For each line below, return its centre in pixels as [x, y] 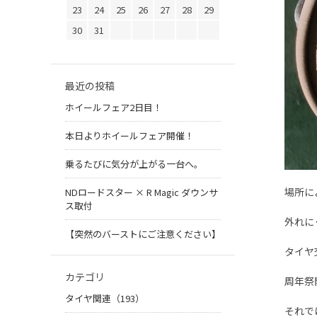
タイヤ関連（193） [105, 299]
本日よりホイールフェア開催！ [129, 136]
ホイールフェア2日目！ [114, 108]
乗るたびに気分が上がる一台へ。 [134, 164]
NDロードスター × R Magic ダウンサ [142, 192]
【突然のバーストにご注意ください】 [143, 234]
